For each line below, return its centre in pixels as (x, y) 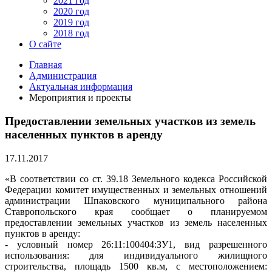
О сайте (45, 44)
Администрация (63, 76)
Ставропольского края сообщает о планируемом (136, 211)
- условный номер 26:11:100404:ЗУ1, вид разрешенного (136, 244)
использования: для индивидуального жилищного (136, 255)
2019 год (71, 22)
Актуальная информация (81, 87)
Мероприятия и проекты (80, 98)
